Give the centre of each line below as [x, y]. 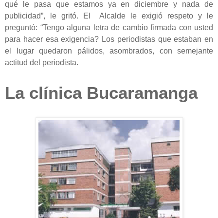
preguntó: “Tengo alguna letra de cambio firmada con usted [109, 27]
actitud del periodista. [42, 62]
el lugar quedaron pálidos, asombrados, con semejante [109, 51]
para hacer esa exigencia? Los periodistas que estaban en [109, 39]
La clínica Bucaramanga [101, 93]
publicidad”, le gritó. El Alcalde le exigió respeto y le [109, 16]
